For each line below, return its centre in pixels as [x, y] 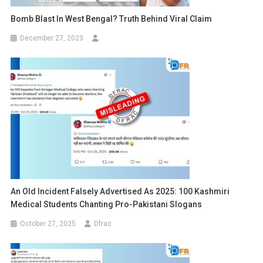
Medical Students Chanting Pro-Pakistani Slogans [107, 205]
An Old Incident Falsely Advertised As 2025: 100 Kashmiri [120, 192]
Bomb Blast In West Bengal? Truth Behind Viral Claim [112, 19]
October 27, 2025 [48, 224]
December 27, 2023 [52, 38]
